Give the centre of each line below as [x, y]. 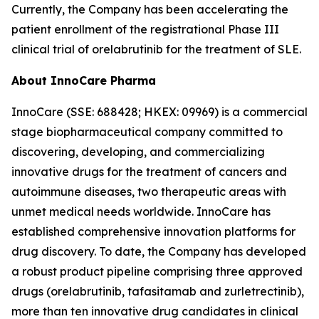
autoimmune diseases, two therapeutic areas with [149, 192]
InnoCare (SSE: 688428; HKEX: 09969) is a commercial [159, 112]
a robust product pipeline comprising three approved [157, 271]
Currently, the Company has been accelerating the [150, 9]
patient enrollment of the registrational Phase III [145, 29]
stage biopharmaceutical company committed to [147, 132]
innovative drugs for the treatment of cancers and [149, 172]
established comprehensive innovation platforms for [153, 231]
